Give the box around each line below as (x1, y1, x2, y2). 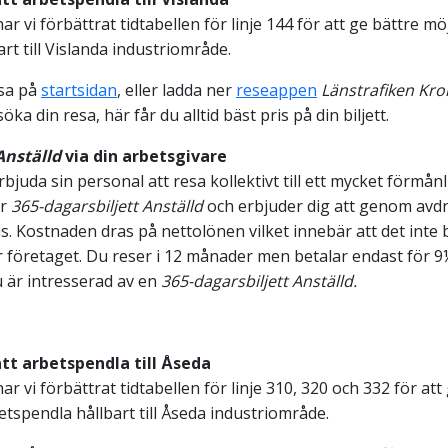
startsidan (41, 78, 117, 101)
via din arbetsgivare (61, 144, 227, 167)
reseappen (236, 78, 317, 101)
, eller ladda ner (117, 78, 236, 101)
